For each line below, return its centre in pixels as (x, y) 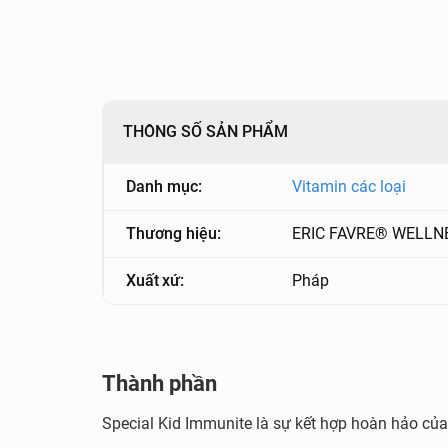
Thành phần (159, 383)
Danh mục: (164, 186)
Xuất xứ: (155, 280)
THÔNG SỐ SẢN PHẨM (205, 131)
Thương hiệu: (173, 233)
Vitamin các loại (349, 186)
